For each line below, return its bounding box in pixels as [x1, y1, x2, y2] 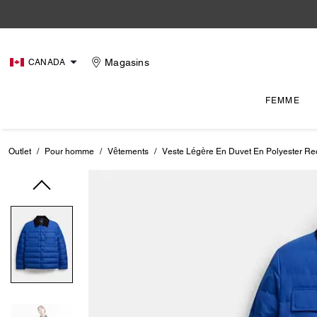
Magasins [105, 57, 149, 68]
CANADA [28, 57, 66, 67]
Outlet [8, 146, 31, 156]
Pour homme [45, 146, 94, 156]
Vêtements [108, 146, 149, 156]
